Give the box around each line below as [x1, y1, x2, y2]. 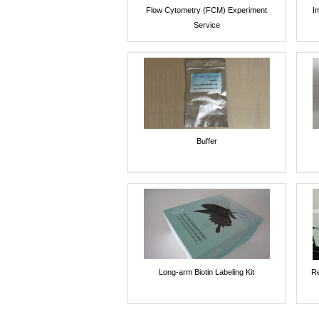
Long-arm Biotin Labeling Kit [159, 267, 255, 276]
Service [193, 20, 220, 29]
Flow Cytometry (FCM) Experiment [146, 5, 268, 14]
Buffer [196, 136, 217, 145]
